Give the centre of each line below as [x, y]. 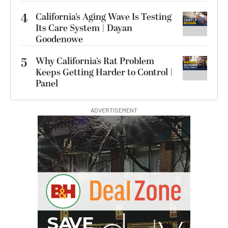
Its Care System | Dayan [84, 28]
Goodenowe [59, 39]
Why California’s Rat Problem [95, 61]
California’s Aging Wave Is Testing [104, 17]
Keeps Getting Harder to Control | [104, 72]
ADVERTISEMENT [114, 110]
